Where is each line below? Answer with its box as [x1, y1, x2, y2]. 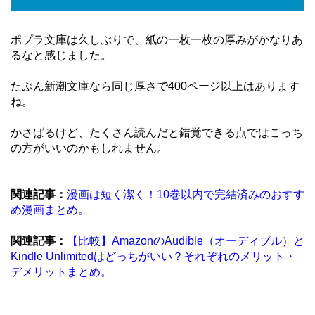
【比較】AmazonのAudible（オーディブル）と [67, 235, 304, 247]
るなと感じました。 [11, 49, 112, 62]
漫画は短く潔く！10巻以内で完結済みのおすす [67, 188, 304, 201]
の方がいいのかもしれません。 [11, 142, 168, 155]
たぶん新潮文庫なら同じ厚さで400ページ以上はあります [11, 80, 300, 93]
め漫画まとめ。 [11, 204, 89, 217]
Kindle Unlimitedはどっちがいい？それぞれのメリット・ [11, 250, 296, 263]
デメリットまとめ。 [11, 266, 112, 278]
